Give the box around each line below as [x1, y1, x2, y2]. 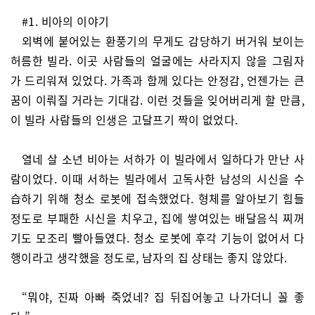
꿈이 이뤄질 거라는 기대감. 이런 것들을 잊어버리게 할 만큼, [11, 91, 304, 108]
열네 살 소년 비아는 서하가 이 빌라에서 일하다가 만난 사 [22, 150, 304, 167]
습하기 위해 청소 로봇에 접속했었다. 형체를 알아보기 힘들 [11, 190, 304, 207]
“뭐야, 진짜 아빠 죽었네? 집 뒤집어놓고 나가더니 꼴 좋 [22, 288, 304, 305]
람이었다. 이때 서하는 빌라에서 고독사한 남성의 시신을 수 [11, 170, 304, 187]
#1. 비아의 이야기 [22, 13, 110, 30]
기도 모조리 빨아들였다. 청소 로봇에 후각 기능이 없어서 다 [11, 229, 304, 246]
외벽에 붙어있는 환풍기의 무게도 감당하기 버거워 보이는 [22, 32, 304, 49]
